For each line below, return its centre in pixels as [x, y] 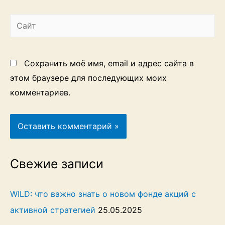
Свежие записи [57, 163]
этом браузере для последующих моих [88, 78]
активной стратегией [53, 210]
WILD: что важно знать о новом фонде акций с [103, 194]
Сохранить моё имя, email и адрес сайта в [109, 63]
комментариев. [40, 92]
